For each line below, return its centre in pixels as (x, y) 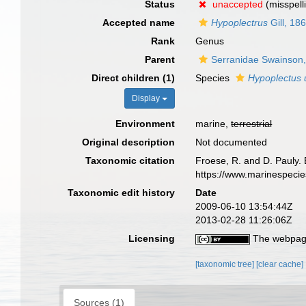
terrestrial (252, 124)
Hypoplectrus (240, 23)
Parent (160, 59)
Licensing (152, 238)
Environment (145, 124)
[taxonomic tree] (226, 264)
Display (147, 98)
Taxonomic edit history (122, 193)
